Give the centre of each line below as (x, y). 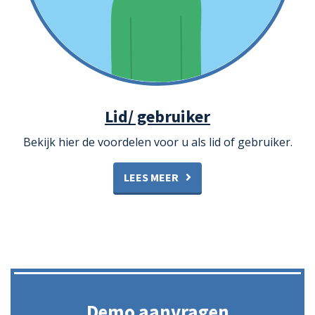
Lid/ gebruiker (157, 117)
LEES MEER (151, 178)
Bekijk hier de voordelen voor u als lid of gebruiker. (157, 142)
